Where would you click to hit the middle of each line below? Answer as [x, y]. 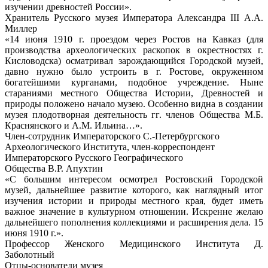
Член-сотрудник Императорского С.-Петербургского [112, 136]
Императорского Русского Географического [94, 157]
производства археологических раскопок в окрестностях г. [134, 50]
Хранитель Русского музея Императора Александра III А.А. [134, 17]
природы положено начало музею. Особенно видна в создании [134, 103]
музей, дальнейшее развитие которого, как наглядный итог [134, 190]
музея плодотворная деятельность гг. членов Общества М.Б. [134, 114]
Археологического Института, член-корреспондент [110, 147]
